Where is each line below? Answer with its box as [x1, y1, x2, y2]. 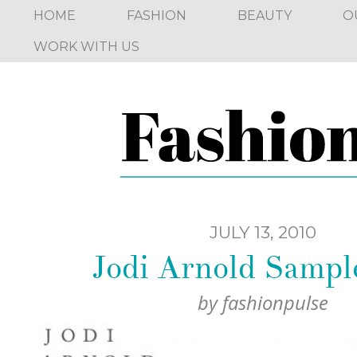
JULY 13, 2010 [210, 222, 316, 242]
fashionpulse [222, 290, 328, 316]
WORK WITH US [33, 39, 139, 54]
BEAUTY [237, 8, 292, 23]
